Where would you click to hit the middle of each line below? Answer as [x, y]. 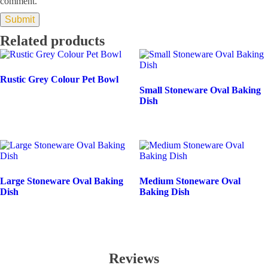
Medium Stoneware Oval [190, 181]
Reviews [134, 259]
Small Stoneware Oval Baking [200, 90]
